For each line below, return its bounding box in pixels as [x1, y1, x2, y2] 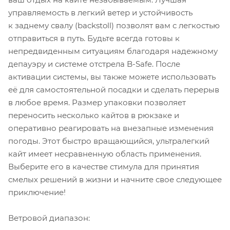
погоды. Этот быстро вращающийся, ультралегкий [8, 136, 209, 146]
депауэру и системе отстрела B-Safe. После [8, 59, 180, 69]
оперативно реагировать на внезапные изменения [8, 123, 214, 133]
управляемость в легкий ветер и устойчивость [8, 7, 193, 17]
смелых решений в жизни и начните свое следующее [8, 174, 222, 184]
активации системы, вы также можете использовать [8, 71, 216, 82]
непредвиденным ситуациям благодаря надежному [8, 46, 218, 56]
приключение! [8, 187, 66, 197]
